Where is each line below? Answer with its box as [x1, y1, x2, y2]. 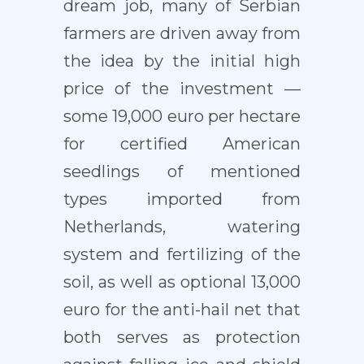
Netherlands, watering [63, 217, 301, 237]
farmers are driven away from [63, 24, 301, 44]
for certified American [63, 134, 301, 154]
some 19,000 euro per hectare [63, 106, 301, 127]
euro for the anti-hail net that [63, 300, 301, 320]
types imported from [63, 189, 301, 210]
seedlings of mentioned [63, 162, 301, 182]
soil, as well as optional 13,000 [63, 272, 301, 292]
